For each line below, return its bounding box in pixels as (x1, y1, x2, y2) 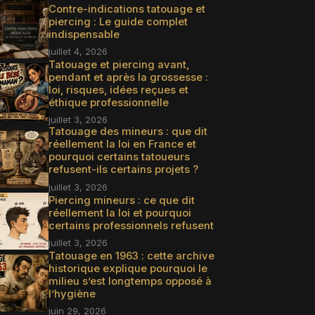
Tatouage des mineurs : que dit (48, 125, 207, 139)
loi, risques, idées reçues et (48, 84, 188, 97)
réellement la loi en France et (48, 138, 196, 151)
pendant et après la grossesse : (48, 71, 208, 84)
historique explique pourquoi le (48, 262, 207, 276)
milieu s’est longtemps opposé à (48, 275, 212, 288)
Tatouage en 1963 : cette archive (48, 250, 214, 263)
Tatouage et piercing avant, (48, 58, 189, 72)
